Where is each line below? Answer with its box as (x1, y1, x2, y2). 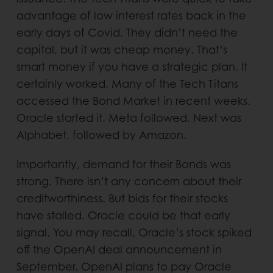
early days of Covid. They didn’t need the (16, 26, 238, 39)
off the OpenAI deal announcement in (16, 243, 222, 256)
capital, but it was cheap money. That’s (16, 43, 227, 56)
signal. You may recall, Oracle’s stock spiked (16, 225, 252, 239)
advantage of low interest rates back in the (16, 9, 246, 22)
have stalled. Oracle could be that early (16, 208, 230, 222)
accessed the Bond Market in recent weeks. (16, 94, 250, 107)
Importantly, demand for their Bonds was (16, 157, 231, 171)
